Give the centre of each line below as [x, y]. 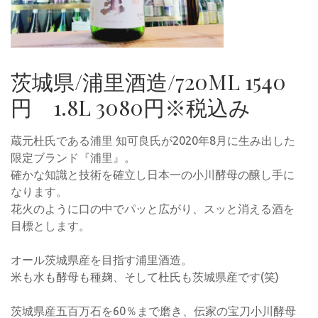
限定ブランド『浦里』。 [73, 158]
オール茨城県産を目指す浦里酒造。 [102, 260]
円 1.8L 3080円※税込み [131, 108]
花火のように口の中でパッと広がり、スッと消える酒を [153, 209]
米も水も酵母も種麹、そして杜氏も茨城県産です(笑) [145, 277]
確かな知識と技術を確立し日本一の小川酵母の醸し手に [153, 175]
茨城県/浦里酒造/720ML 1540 [148, 82]
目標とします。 [50, 226]
